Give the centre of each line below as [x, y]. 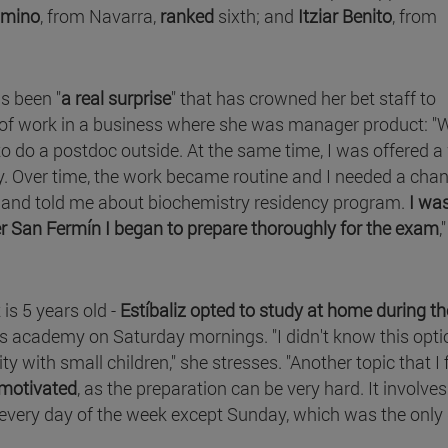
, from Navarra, [100, 15]
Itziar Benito [345, 15]
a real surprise [116, 97]
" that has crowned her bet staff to [303, 97]
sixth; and [258, 15]
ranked [189, 15]
